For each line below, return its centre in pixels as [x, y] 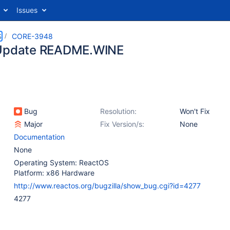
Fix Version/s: [122, 124]
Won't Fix [195, 111]
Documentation [39, 137]
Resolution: [118, 111]
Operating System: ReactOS [61, 162]
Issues [27, 10]
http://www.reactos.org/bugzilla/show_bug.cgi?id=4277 [107, 186]
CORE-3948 [32, 36]
